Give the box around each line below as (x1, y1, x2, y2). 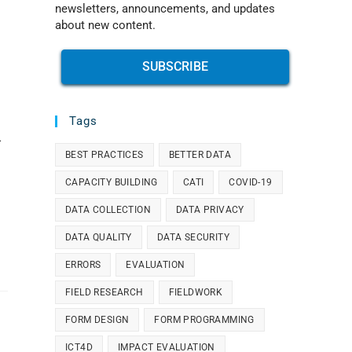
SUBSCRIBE (142, 59, 208, 74)
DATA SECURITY (156, 232, 230, 243)
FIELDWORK (168, 287, 223, 298)
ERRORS (65, 259, 101, 270)
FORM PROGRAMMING (154, 314, 255, 325)
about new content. (55, 18, 156, 32)
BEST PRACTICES (65, 149, 144, 160)
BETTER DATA (168, 149, 232, 160)
